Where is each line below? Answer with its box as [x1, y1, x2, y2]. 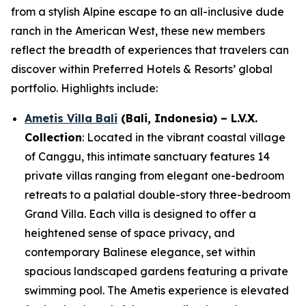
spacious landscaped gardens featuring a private [25, 264, 288, 278]
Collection [25, 130, 82, 144]
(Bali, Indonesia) [117, 111, 217, 125]
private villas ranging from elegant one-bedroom [25, 169, 284, 182]
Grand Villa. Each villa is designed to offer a [25, 207, 256, 221]
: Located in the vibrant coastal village [82, 130, 286, 144]
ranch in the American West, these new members [11, 24, 265, 38]
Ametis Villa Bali [25, 111, 117, 125]
